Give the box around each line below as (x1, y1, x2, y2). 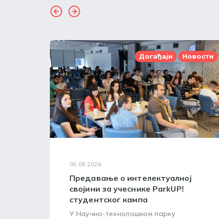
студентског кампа (69, 195, 148, 204)
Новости (182, 52, 214, 60)
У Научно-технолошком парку (69, 209, 175, 218)
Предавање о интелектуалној (69, 173, 192, 183)
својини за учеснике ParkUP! (69, 184, 184, 194)
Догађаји (139, 52, 173, 60)
